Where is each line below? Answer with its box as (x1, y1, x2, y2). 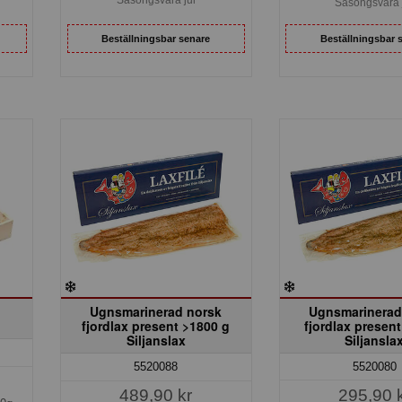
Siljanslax (126, 330, 186, 349)
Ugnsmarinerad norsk (90, 301, 223, 320)
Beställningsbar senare (101, 32, 211, 44)
